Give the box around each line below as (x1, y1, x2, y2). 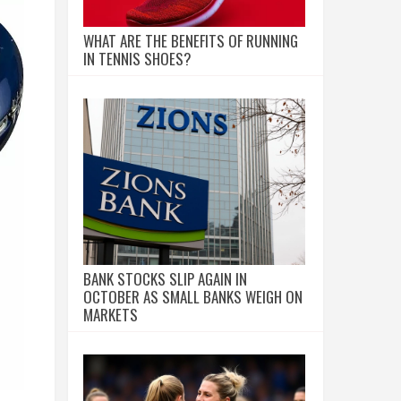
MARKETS (83, 303, 138, 326)
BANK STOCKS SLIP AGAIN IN (83, 268, 247, 290)
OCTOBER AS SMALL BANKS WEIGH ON (83, 286, 303, 308)
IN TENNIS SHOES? (83, 47, 192, 70)
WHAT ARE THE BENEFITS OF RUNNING (83, 30, 298, 52)
